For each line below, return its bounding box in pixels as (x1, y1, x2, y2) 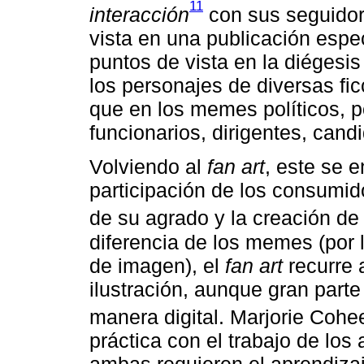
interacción (89, 3, 189, 27)
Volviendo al (89, 155, 207, 179)
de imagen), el (89, 253, 225, 277)
